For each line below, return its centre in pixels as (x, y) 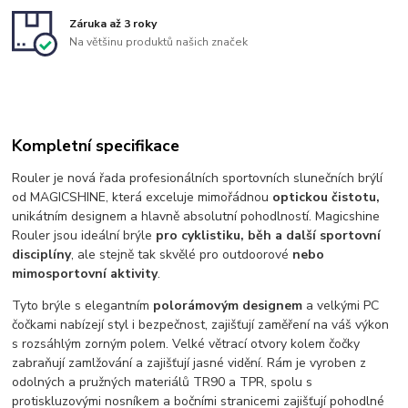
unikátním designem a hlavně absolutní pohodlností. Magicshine (196, 217)
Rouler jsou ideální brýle (84, 236)
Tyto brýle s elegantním (81, 306)
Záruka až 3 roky (113, 24)
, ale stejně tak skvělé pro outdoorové (182, 255)
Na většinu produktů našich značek (159, 41)
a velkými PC (341, 306)
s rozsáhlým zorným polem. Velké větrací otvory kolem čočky (186, 344)
